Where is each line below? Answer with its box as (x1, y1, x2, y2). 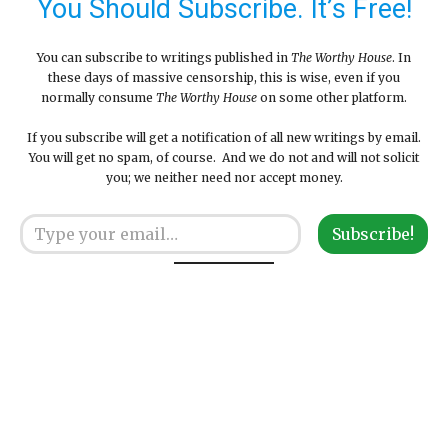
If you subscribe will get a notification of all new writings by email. (27, 130, 421, 146)
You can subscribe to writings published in (37, 50, 291, 66)
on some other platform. (257, 90, 407, 106)
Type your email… (19, 203, 31, 223)
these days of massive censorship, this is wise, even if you (48, 70, 400, 86)
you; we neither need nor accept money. (105, 170, 343, 186)
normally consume (41, 90, 156, 106)
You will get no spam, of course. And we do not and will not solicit (29, 150, 419, 166)
